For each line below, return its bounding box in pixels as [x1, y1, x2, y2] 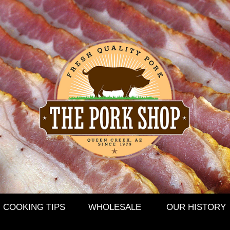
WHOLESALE [88, 202, 141, 212]
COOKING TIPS [3, 202, 65, 212]
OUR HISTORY [166, 202, 226, 212]
